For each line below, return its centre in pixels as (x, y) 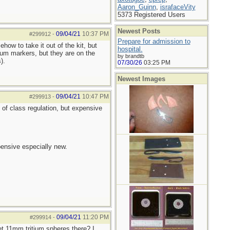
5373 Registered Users (151, 15)
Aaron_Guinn (137, 7)
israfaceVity (178, 7)
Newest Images (141, 79)
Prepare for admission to (154, 41)
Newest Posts (139, 31)
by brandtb (131, 56)
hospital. (130, 49)
